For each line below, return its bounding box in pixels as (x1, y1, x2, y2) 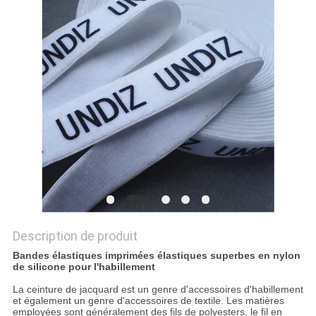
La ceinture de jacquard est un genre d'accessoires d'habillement (12, 284, 303, 296)
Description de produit (12, 229, 138, 244)
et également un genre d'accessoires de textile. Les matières (12, 295, 284, 307)
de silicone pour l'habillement (12, 261, 155, 273)
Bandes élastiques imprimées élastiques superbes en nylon (12, 250, 300, 262)
